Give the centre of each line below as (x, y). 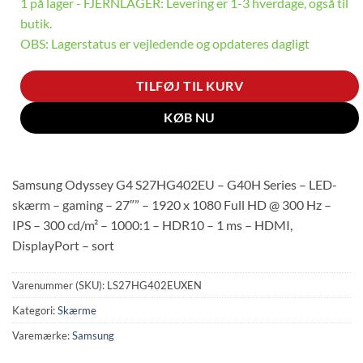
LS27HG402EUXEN (154, 286)
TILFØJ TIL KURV (190, 85)
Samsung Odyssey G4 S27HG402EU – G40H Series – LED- (175, 185)
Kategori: (35, 311)
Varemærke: (42, 336)
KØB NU (190, 117)
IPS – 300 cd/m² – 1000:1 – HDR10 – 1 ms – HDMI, (152, 225)
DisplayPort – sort (63, 246)
